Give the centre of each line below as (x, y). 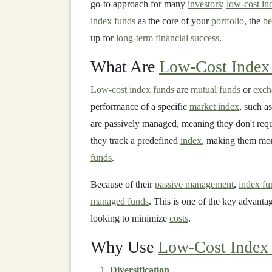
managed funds (120, 201)
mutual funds (216, 90)
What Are (125, 66)
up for (103, 38)
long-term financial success (168, 38)
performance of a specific (140, 107)
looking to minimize (130, 218)
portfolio (228, 21)
